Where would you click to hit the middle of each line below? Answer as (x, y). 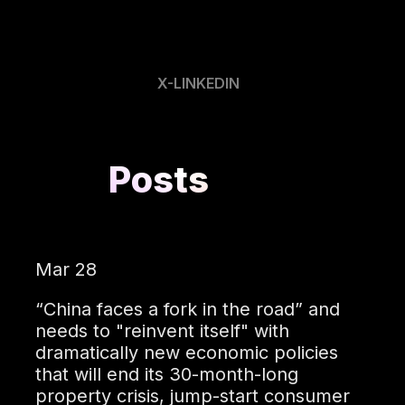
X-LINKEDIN (198, 84)
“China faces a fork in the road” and (187, 310)
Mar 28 (66, 270)
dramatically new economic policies (186, 353)
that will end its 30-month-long (166, 375)
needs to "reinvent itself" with (162, 331)
